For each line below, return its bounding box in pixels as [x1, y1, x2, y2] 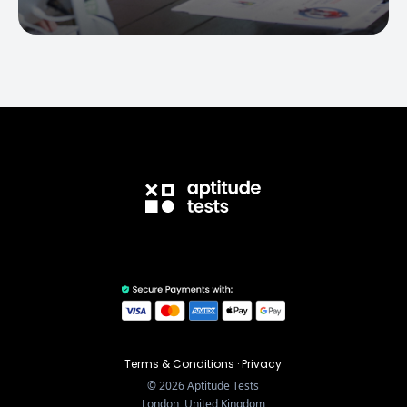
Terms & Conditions [124, 356, 235, 372]
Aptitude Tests [184, 378, 260, 394]
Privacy [242, 356, 283, 372]
